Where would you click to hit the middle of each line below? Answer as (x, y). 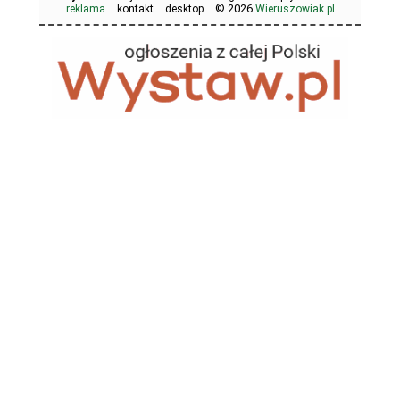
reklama (85, 8)
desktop (184, 8)
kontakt (135, 8)
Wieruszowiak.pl (295, 8)
